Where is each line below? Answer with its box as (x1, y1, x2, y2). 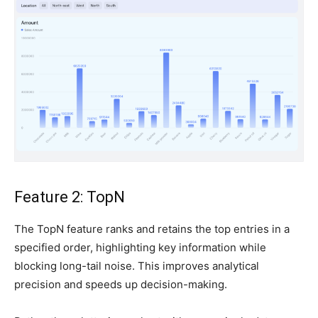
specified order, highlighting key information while (14, 241, 266, 255)
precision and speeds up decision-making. (14, 278, 227, 292)
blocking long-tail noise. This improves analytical (14, 259, 259, 273)
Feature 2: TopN (14, 188, 125, 207)
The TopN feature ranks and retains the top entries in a (14, 222, 290, 236)
